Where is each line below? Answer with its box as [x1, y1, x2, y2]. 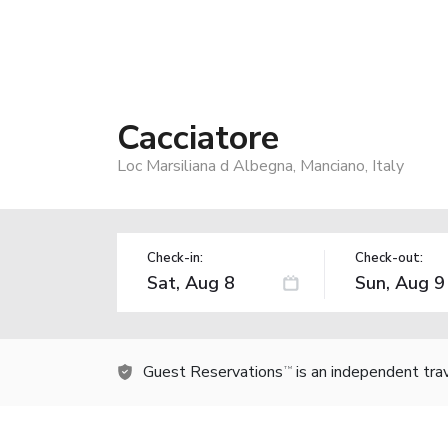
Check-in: [147, 248, 203, 267]
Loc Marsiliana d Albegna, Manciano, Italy [117, 154, 404, 177]
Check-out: [354, 248, 423, 267]
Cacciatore [117, 114, 279, 161]
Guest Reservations [143, 360, 283, 383]
